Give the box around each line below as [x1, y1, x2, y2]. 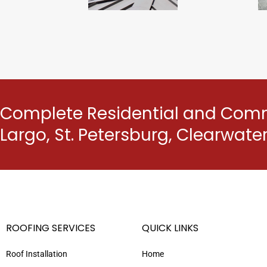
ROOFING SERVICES [6, 221, 95, 235]
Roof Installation [6, 249, 67, 259]
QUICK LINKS [142, 221, 198, 235]
